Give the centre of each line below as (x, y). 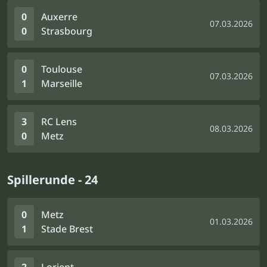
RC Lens (59, 122)
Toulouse (62, 69)
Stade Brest (67, 229)
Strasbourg (67, 31)
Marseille (62, 83)
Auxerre (59, 17)
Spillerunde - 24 (52, 180)
